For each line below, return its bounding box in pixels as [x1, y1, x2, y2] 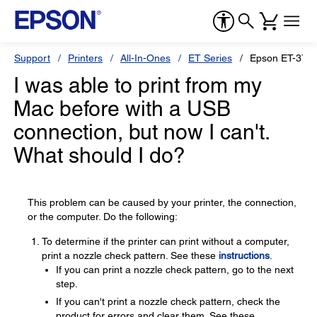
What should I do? [13, 143, 185, 168]
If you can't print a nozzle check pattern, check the [56, 296, 280, 307]
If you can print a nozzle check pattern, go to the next [56, 264, 294, 275]
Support [14, 52, 50, 64]
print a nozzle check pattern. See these [42, 250, 219, 261]
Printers [68, 52, 103, 64]
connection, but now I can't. [13, 120, 269, 144]
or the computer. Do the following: [28, 211, 178, 222]
